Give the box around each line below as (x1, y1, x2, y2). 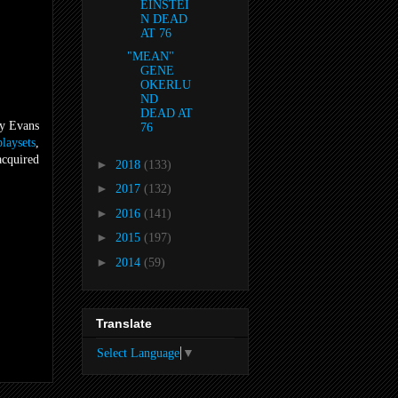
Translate (96, 316, 152, 331)
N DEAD (139, 12, 187, 26)
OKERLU (139, 78, 191, 92)
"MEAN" (126, 50, 174, 64)
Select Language (97, 346, 179, 361)
